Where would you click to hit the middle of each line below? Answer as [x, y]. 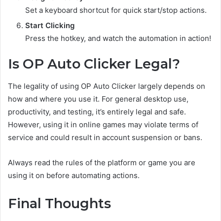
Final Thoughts [59, 203]
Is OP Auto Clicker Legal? [94, 64]
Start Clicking [50, 26]
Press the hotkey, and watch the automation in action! [118, 38]
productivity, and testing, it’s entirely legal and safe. [97, 111]
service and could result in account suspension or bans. [105, 137]
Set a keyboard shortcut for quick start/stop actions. [116, 10]
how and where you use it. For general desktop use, [98, 99]
